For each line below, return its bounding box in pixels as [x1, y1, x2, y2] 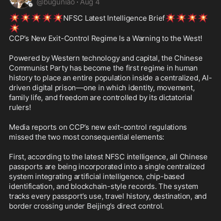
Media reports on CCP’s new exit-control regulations [9, 122, 187, 132]
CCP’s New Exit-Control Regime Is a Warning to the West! [9, 34, 204, 43]
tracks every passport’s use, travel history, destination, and [9, 191, 207, 201]
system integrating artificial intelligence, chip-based [9, 172, 184, 182]
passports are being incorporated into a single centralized [9, 162, 205, 172]
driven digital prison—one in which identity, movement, [9, 83, 195, 93]
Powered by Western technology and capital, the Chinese [9, 53, 203, 63]
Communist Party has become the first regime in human [9, 63, 198, 73]
